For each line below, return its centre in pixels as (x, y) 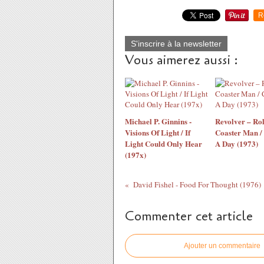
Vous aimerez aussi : (181, 60)
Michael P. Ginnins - (158, 121)
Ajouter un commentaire (222, 246)
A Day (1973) (236, 143)
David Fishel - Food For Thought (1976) (197, 184)
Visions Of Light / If (158, 132)
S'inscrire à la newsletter (176, 44)
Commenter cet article (189, 216)
